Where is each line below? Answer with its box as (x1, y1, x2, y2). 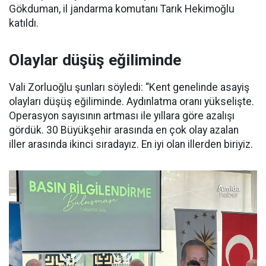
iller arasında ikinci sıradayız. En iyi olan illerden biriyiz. (9, 138, 253, 151)
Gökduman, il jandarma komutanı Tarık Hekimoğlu (9, 3, 235, 15)
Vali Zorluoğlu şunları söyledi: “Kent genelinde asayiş (9, 81, 249, 94)
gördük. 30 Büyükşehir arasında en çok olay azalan (9, 124, 239, 137)
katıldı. (9, 17, 39, 30)
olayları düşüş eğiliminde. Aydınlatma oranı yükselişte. (9, 96, 254, 108)
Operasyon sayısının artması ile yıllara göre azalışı (9, 110, 235, 122)
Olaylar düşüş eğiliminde (9, 51, 181, 69)
